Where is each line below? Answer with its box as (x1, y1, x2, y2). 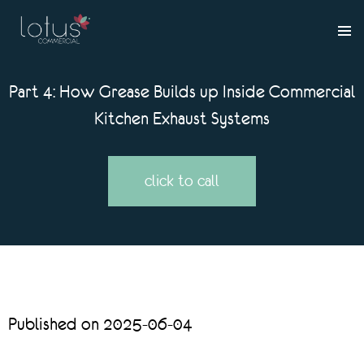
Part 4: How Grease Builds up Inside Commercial (9, 81, 355, 102)
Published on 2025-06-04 (8, 314, 193, 335)
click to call (145, 171, 219, 191)
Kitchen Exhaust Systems (94, 108, 270, 128)
